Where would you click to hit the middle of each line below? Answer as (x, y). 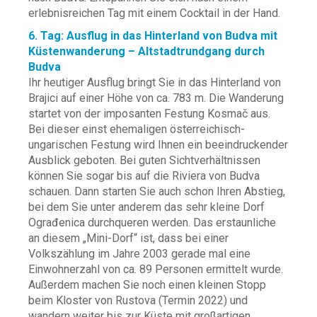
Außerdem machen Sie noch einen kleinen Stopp (147, 285)
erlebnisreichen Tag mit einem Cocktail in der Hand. (154, 13)
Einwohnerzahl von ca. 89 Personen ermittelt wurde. (156, 269)
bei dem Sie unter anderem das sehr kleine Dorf (146, 207)
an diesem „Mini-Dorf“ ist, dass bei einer (128, 238)
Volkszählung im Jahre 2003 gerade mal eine (139, 254)
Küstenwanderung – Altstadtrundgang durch (146, 51)
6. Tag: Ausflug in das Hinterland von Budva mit (153, 36)
